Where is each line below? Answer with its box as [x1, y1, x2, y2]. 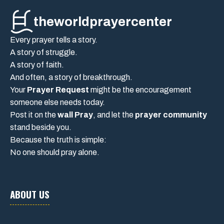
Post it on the [10, 110, 57, 119]
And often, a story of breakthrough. [10, 73, 132, 82]
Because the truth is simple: [10, 135, 106, 144]
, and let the [93, 110, 135, 119]
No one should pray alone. [10, 148, 99, 157]
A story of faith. [10, 60, 64, 69]
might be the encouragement [89, 85, 191, 94]
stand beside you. [10, 123, 71, 132]
